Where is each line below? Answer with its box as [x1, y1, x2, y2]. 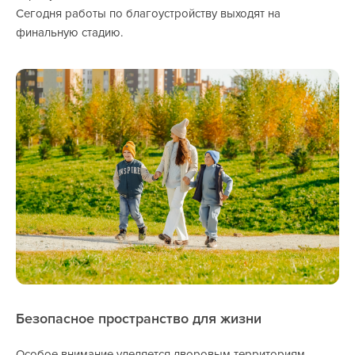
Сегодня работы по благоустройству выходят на [16, 6, 281, 21]
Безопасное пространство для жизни [16, 310, 261, 328]
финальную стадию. [16, 25, 123, 40]
